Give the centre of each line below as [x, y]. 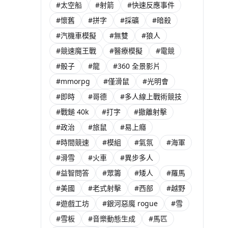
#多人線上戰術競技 [151, 96]
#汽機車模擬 [76, 35]
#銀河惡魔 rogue [130, 203]
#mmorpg [73, 81]
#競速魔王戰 [76, 51]
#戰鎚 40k [72, 112]
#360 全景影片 [137, 66]
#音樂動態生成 [112, 219]
